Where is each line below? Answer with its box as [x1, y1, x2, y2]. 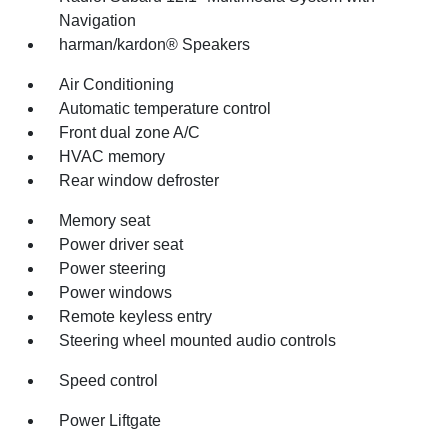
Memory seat [59, 211, 151, 229]
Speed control [59, 371, 159, 389]
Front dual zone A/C [59, 123, 201, 141]
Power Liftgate [59, 411, 162, 429]
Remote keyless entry [59, 307, 213, 325]
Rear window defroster [59, 171, 220, 189]
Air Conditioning [59, 75, 175, 93]
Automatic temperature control [59, 99, 272, 117]
